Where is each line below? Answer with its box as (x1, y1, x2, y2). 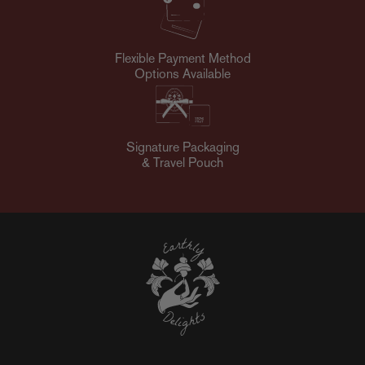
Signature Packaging (125, 142, 240, 155)
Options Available (134, 68, 231, 81)
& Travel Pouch (142, 157, 223, 170)
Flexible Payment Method (114, 53, 251, 66)
